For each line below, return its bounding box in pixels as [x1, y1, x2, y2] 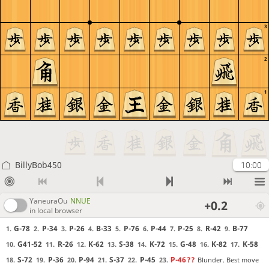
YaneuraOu [29, 195, 67, 206]
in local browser [29, 205, 82, 216]
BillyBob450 [14, 159, 62, 171]
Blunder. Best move [198, 255, 259, 264]
